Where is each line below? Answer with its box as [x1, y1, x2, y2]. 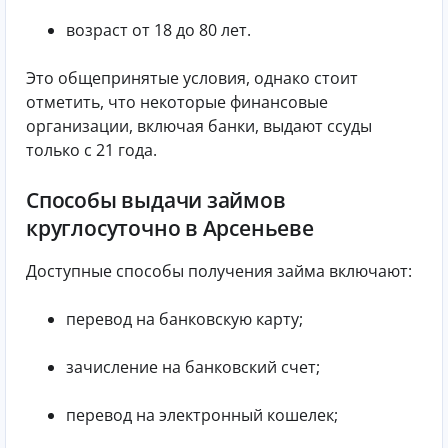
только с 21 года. [26, 139, 157, 162]
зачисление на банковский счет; [66, 355, 320, 378]
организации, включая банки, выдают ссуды [26, 115, 372, 138]
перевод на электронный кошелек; [66, 403, 338, 426]
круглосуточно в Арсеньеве [26, 214, 314, 243]
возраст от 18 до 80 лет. [66, 19, 251, 42]
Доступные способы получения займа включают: [26, 259, 412, 282]
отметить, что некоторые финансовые [26, 91, 328, 114]
